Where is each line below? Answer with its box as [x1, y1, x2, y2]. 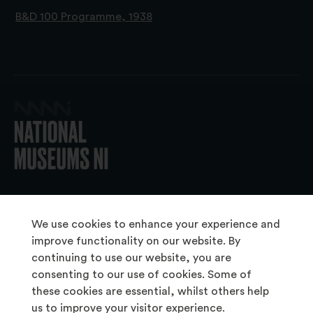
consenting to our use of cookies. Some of [31, 269, 252, 280]
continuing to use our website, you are [31, 252, 231, 263]
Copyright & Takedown [97, 280, 216, 292]
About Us [133, 257, 180, 269]
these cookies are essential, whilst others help [31, 286, 269, 297]
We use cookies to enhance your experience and [31, 219, 280, 230]
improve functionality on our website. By [31, 235, 240, 247]
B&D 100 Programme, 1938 [15, 11, 152, 23]
